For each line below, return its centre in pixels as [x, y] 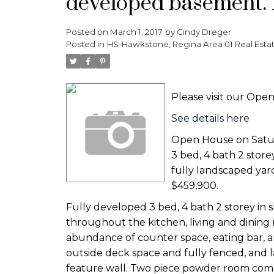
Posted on [88, 31]
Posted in [85, 44]
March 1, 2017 [136, 31]
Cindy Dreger [204, 31]
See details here [210, 118]
